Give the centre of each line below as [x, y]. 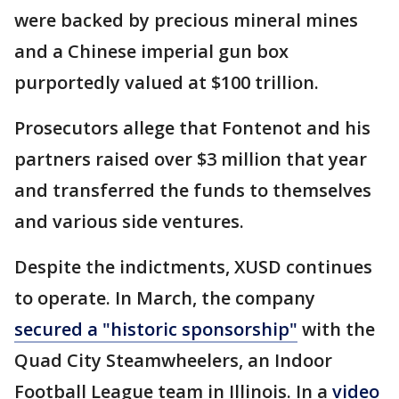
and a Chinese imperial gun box [151, 51]
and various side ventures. [129, 221]
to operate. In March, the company [165, 297]
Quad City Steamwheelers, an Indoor [173, 360]
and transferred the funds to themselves [193, 190]
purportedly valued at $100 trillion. [167, 82]
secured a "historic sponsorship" [156, 329]
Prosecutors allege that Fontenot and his [192, 127]
